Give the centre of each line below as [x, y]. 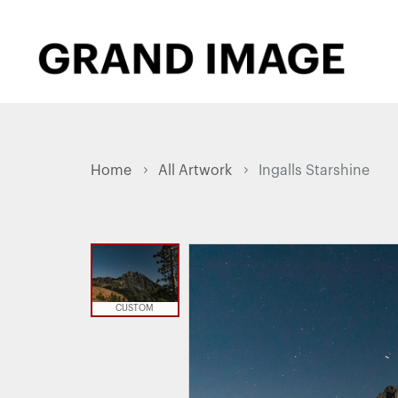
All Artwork [195, 171]
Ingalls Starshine [314, 171]
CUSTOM [135, 308]
